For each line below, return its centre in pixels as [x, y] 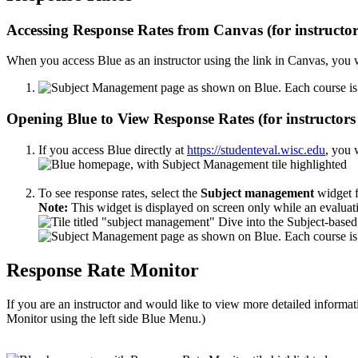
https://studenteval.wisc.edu [256, 149]
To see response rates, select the [119, 193]
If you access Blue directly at [113, 149]
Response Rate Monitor [103, 270]
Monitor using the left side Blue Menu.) [106, 318]
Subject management [257, 193]
